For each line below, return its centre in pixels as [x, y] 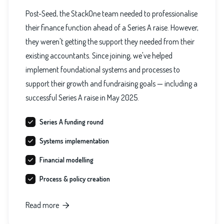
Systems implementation [74, 141]
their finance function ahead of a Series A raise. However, [112, 28]
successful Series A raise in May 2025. [82, 98]
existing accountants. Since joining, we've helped [99, 56]
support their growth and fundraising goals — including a [111, 84]
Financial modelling [66, 160]
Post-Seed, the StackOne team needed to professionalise [111, 14]
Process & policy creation [75, 179]
